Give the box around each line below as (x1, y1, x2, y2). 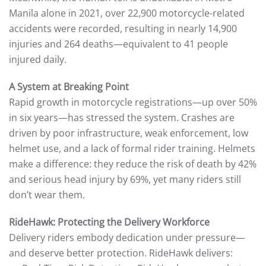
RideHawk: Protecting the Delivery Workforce (9, 216, 210, 229)
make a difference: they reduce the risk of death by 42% (9, 157, 256, 170)
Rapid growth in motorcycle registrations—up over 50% (9, 96, 257, 109)
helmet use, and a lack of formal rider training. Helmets (9, 142, 255, 155)
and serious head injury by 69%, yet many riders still (9, 173, 241, 186)
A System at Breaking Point (9, 80, 129, 93)
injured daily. (9, 53, 66, 66)
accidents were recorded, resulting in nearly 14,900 (9, 22, 237, 35)
